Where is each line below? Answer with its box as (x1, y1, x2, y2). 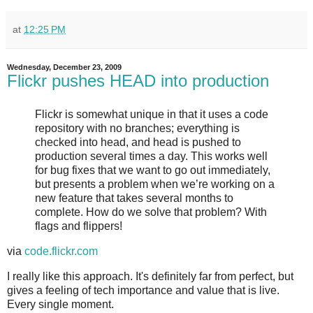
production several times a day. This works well (35, 150, 268, 163)
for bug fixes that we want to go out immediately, (35, 164, 270, 177)
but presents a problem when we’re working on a (35, 178, 275, 191)
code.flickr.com (24, 245, 98, 257)
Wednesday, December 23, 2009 (7, 63, 122, 72)
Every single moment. (7, 298, 114, 310)
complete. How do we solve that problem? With (35, 206, 267, 219)
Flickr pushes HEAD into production (7, 71, 269, 91)
